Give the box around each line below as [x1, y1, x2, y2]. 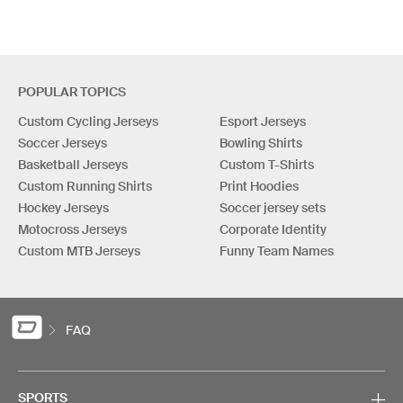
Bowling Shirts [219, 135, 302, 150]
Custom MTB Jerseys [18, 243, 140, 258]
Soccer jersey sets [219, 200, 326, 215]
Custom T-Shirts [219, 157, 314, 172]
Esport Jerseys [219, 113, 306, 129]
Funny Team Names [219, 243, 334, 258]
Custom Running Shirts [18, 178, 152, 193]
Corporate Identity [219, 221, 327, 237]
